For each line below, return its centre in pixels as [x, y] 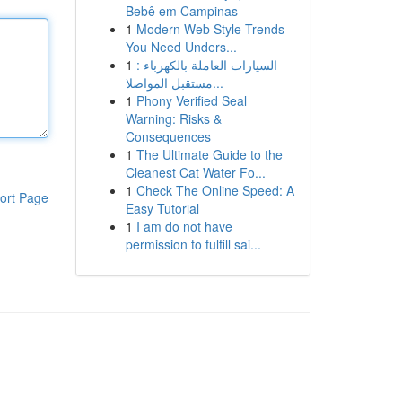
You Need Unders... [181, 47]
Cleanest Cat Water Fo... [195, 172]
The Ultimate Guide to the [209, 154]
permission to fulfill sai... [193, 244]
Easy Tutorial [162, 208]
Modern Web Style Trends [210, 29]
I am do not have [184, 226]
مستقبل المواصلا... [218, 83]
